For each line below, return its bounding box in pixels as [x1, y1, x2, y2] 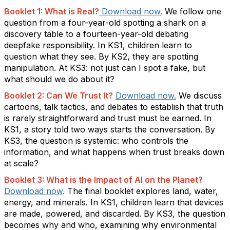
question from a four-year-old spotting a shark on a [4, 17, 206, 28]
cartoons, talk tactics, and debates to [4, 102, 148, 112]
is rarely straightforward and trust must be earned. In [4, 113, 212, 123]
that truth [187, 102, 223, 112]
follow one [180, 6, 221, 16]
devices [195, 197, 223, 207]
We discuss [179, 90, 222, 101]
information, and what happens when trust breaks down [4, 147, 224, 157]
